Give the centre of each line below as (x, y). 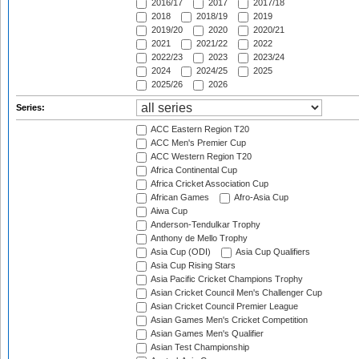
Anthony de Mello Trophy (198, 238)
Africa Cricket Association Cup (209, 184)
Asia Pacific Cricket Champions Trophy (226, 279)
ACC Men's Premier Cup (198, 143)
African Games (179, 198)
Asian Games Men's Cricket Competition (228, 320)
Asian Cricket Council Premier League (224, 307)
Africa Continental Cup (193, 170)
